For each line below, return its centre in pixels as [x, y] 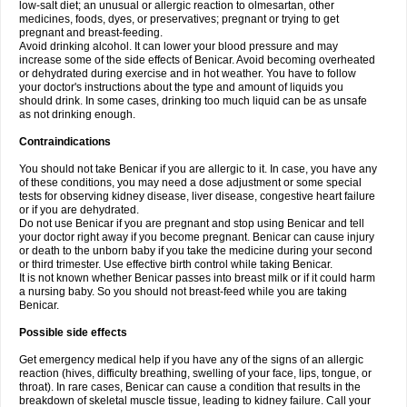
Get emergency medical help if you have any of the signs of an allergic [191, 360]
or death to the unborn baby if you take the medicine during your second [196, 251]
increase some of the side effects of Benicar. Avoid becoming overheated [197, 60]
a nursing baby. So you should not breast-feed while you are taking [183, 292]
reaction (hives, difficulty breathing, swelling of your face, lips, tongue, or [195, 373]
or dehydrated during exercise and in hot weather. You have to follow [188, 74]
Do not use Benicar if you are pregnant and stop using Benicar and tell [192, 223]
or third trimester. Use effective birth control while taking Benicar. [176, 264]
